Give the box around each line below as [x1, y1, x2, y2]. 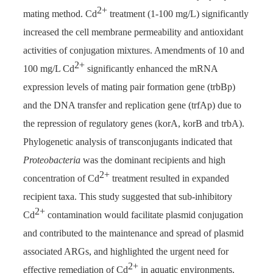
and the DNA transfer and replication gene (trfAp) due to [23, 100, 241, 111]
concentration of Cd [23, 173, 99, 184]
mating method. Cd [23, 9, 97, 19]
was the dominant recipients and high [83, 155, 225, 166]
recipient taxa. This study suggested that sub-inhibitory [23, 191, 232, 202]
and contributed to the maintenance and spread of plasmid [23, 228, 244, 239]
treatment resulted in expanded [110, 173, 229, 184]
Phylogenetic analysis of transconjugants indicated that [23, 136, 232, 147]
